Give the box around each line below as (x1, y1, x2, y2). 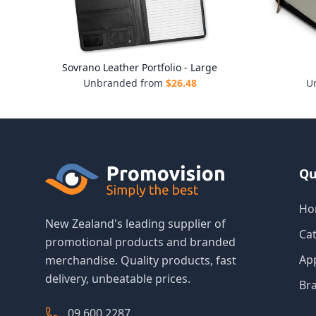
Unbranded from (83, 76, 163, 90)
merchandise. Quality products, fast (45, 253, 236, 268)
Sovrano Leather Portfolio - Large (62, 61, 217, 74)
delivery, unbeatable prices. (45, 271, 190, 286)
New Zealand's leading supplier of (45, 216, 226, 231)
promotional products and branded (45, 234, 236, 250)
